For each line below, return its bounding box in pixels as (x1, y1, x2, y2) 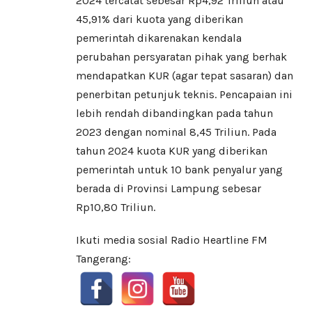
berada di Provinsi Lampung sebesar (76, 182, 261, 196)
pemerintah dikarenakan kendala (76, 31, 242, 45)
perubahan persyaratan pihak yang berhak (76, 50, 287, 64)
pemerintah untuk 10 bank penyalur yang (76, 163, 283, 177)
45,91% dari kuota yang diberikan (76, 13, 243, 26)
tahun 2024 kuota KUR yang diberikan (76, 144, 267, 158)
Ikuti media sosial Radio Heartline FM (76, 233, 267, 247)
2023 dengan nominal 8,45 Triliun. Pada (76, 125, 276, 139)
